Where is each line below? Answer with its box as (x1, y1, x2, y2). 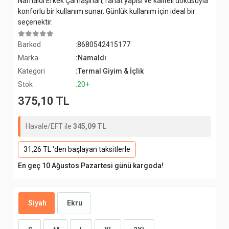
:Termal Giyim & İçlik (76, 67, 144, 75)
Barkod (18, 40, 41, 49)
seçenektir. (18, 18, 53, 26)
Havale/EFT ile (26, 122, 73, 130)
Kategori (18, 67, 45, 75)
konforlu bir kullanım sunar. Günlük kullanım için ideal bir (18, 7, 195, 15)
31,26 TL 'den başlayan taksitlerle (24, 145, 130, 153)
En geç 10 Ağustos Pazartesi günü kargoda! (18, 162, 164, 170)
